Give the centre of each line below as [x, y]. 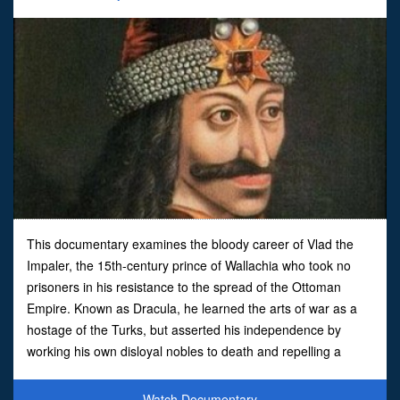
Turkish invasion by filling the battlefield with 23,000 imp [183, 372]
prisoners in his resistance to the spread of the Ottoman [184, 286]
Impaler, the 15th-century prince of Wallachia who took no [189, 265]
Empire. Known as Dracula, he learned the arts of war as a [192, 308]
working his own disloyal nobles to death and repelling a [184, 350]
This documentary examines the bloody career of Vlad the [190, 243]
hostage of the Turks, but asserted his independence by [184, 329]
